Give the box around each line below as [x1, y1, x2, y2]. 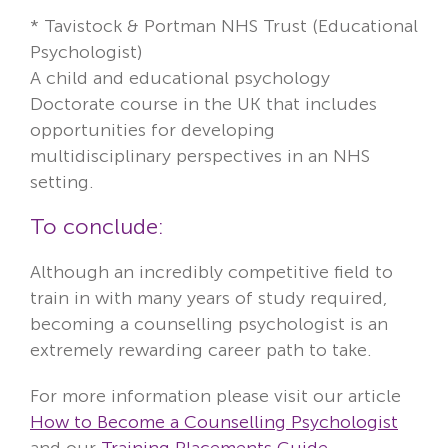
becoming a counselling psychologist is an [30, 312, 388, 335]
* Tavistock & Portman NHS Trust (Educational [30, 14, 418, 37]
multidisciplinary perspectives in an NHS [30, 144, 370, 167]
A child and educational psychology [30, 66, 330, 89]
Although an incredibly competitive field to [30, 260, 393, 283]
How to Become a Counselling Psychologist [30, 410, 398, 433]
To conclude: [30, 212, 164, 240]
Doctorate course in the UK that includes [30, 92, 377, 115]
